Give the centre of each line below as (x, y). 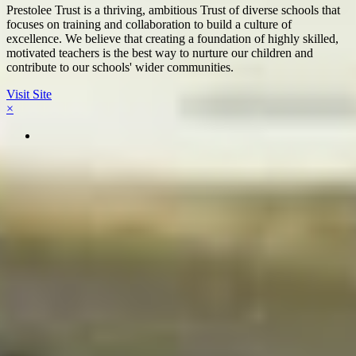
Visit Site (29, 94)
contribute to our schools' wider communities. (120, 67)
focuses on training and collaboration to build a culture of (149, 24)
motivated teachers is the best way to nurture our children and (160, 52)
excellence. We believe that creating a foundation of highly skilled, (172, 38)
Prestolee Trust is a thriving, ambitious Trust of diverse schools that (173, 10)
